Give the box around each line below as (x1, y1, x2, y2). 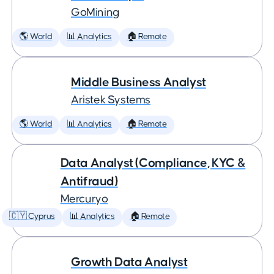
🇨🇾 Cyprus (9, 212, 56, 221)
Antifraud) (60, 175, 118, 188)
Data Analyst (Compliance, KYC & (60, 157, 246, 169)
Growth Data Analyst (71, 256, 188, 268)
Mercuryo (60, 193, 108, 205)
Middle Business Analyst (71, 76, 206, 89)
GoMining (71, 7, 120, 18)
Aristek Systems (71, 94, 150, 106)
